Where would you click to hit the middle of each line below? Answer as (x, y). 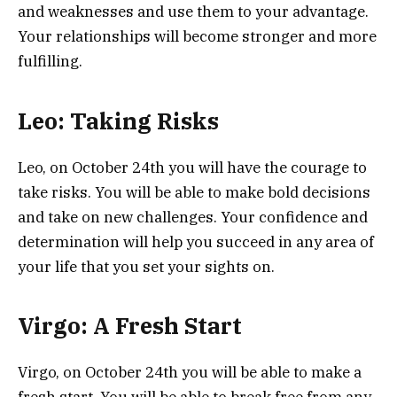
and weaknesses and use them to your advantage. (193, 12)
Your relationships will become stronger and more (197, 37)
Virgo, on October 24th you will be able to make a (190, 373)
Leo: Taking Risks (118, 121)
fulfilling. (50, 62)
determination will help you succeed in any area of (196, 241)
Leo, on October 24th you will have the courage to (192, 167)
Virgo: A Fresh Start (130, 326)
